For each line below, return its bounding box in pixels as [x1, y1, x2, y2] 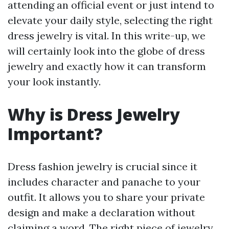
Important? [8, 123, 103, 145]
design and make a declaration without [8, 206, 195, 219]
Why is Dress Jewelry [8, 103, 180, 125]
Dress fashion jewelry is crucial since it [8, 160, 197, 173]
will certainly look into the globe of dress [8, 44, 205, 57]
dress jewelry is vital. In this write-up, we [8, 29, 205, 42]
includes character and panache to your [8, 175, 200, 188]
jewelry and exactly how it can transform [8, 60, 206, 73]
